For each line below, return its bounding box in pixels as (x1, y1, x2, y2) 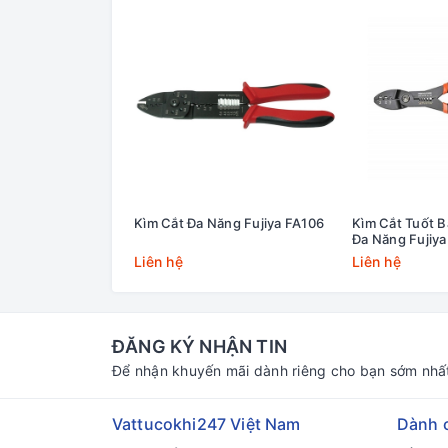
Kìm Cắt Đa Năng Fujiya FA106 (134, 214, 324, 231)
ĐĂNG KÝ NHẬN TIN (112, 335, 287, 357)
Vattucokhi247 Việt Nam (112, 413, 301, 434)
